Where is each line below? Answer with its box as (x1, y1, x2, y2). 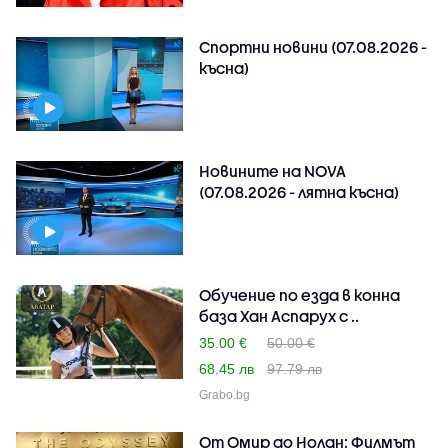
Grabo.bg (199, 387, 251, 402)
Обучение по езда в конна (199, 285, 401, 304)
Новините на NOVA (199, 161, 347, 180)
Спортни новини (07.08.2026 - (199, 37, 428, 56)
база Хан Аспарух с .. (199, 306, 360, 325)
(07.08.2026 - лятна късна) (199, 182, 400, 201)
